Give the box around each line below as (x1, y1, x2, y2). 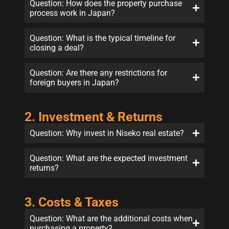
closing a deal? (30, 42, 84, 53)
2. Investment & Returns (25, 109, 163, 124)
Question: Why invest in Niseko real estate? (30, 128, 184, 138)
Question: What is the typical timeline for (30, 33, 175, 43)
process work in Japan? (30, 8, 115, 18)
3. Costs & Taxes (25, 194, 119, 210)
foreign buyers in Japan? (30, 77, 119, 87)
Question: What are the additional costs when (30, 213, 193, 223)
